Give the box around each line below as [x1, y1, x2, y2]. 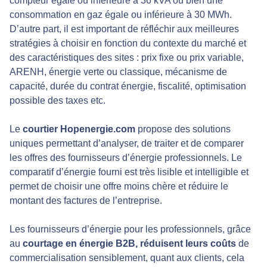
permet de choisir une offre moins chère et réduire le [10, 181, 228, 191]
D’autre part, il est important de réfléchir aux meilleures [10, 23, 239, 34]
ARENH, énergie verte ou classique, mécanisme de [10, 66, 227, 77]
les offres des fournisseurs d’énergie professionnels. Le [10, 152, 242, 163]
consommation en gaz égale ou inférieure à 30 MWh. [10, 9, 232, 20]
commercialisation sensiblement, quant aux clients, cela [10, 252, 244, 263]
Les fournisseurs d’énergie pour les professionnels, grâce [10, 223, 251, 234]
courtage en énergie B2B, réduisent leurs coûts [23, 238, 236, 249]
